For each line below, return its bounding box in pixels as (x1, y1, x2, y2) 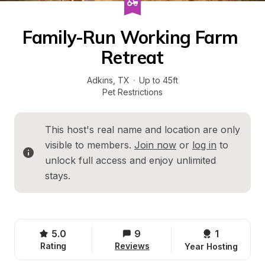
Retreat (101, 46, 164, 69)
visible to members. (45, 139, 134, 151)
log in (192, 139, 216, 151)
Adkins (87, 75, 113, 85)
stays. (45, 170, 70, 182)
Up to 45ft (139, 75, 178, 85)
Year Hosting (185, 241, 238, 251)
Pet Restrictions (102, 87, 163, 97)
